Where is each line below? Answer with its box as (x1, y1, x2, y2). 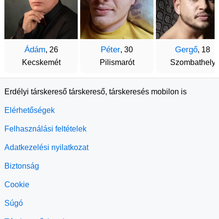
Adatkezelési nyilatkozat (4, 143, 88, 152)
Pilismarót (99, 58, 134, 67)
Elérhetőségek (4, 106, 55, 115)
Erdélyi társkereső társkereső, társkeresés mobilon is (4, 88, 187, 96)
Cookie (4, 180, 29, 189)
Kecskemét (22, 58, 61, 67)
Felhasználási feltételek (4, 125, 87, 133)
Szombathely (170, 58, 216, 67)
